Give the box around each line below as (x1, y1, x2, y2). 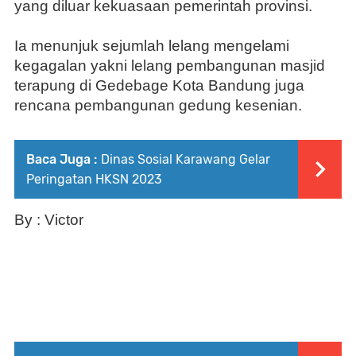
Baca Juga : (26, 151, 97, 167)
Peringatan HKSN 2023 (26, 171, 162, 187)
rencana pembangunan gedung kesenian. (14, 96, 302, 114)
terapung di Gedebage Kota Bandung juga (14, 76, 304, 94)
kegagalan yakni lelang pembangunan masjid (14, 56, 325, 74)
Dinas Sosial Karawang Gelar (101, 151, 270, 167)
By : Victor (14, 211, 83, 228)
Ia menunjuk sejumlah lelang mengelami (14, 37, 289, 54)
